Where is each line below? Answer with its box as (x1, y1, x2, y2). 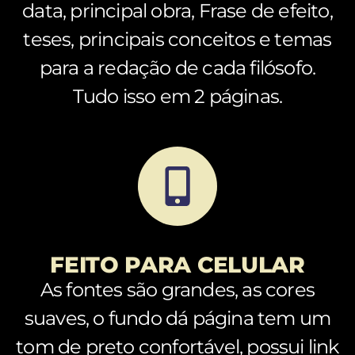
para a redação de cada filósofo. (39, 55, 316, 79)
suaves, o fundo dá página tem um (24, 306, 331, 330)
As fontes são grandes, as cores (40, 277, 315, 301)
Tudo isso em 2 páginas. (72, 84, 283, 108)
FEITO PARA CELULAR (50, 250, 305, 278)
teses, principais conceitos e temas (23, 27, 332, 51)
